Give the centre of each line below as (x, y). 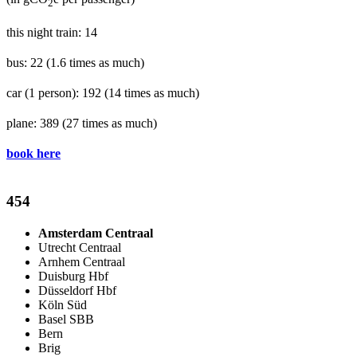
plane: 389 (34, 124)
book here (33, 154)
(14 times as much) (152, 93)
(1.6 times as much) (95, 63)
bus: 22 (26, 63)
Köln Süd (63, 305)
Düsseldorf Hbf (77, 291)
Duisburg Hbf (73, 277)
